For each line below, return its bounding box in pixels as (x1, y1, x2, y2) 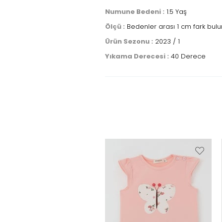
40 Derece (169, 52, 206, 61)
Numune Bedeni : (105, 7, 165, 16)
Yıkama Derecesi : (105, 52, 169, 61)
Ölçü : (105, 22, 125, 31)
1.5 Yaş (165, 7, 187, 16)
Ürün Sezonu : (105, 37, 153, 46)
